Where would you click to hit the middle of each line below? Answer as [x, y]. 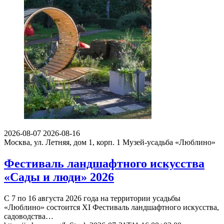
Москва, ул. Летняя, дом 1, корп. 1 [62, 142]
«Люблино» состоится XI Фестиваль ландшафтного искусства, [111, 207]
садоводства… [29, 216]
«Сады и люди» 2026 [59, 177]
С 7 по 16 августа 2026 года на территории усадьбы [92, 198]
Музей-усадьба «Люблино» [169, 142]
